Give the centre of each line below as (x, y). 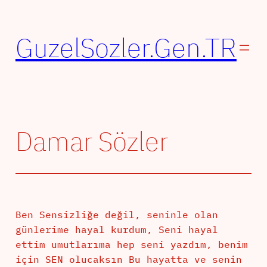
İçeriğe (25, 11)
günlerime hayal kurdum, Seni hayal (117, 230)
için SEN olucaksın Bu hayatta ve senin (128, 260)
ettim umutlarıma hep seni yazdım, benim (131, 245)
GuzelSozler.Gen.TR (126, 48)
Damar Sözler (91, 141)
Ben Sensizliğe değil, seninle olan (117, 215)
